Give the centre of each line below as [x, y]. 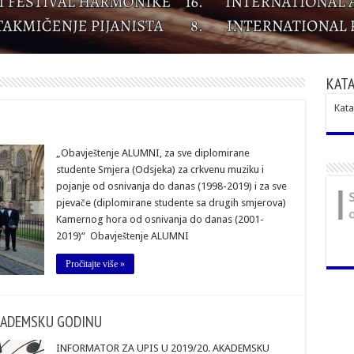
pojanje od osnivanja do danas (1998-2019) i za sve [171, 186]
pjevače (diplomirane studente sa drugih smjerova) [171, 203]
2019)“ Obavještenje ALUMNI [122, 236]
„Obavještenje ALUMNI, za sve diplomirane [153, 153]
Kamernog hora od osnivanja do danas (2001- [160, 220]
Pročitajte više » [95, 264]
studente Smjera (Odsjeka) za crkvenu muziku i [160, 170]
